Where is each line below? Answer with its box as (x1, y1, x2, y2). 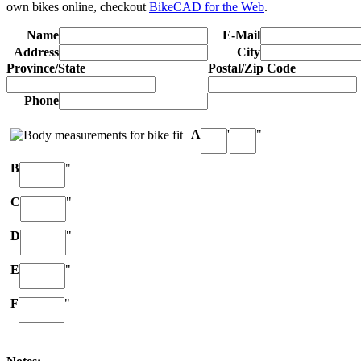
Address (14, 44, 59, 59)
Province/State (6, 60, 85, 75)
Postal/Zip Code (208, 60, 296, 75)
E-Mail (222, 27, 260, 42)
